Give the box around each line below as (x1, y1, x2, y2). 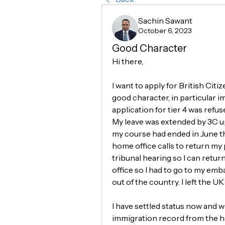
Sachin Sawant (138, 16, 192, 26)
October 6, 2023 (138, 26, 192, 35)
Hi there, (112, 56, 143, 66)
